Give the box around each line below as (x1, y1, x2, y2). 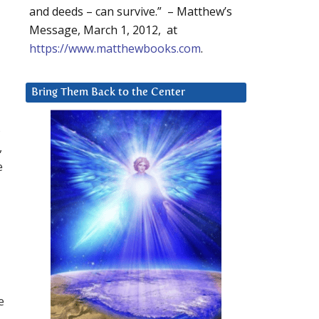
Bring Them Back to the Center (31, 87, 185, 98)
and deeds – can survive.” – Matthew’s (29, 4, 232, 20)
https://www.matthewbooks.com (29, 41, 201, 57)
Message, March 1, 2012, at (29, 22, 177, 38)
